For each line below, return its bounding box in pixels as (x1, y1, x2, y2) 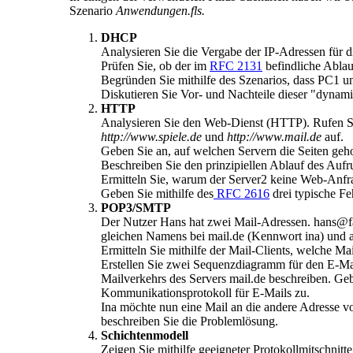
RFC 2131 (210, 58, 262, 72)
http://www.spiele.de (101, 129, 202, 143)
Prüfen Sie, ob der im (101, 58, 210, 72)
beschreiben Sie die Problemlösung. (101, 314, 278, 328)
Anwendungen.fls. (116, 3, 205, 17)
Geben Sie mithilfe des (101, 186, 214, 200)
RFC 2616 (214, 186, 269, 200)
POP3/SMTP (101, 200, 171, 214)
